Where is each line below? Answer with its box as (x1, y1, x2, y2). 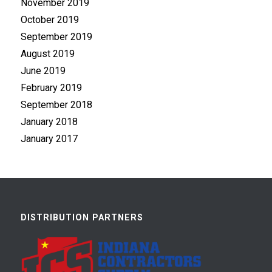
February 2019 (20, 81, 82, 93)
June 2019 (20, 64, 66, 76)
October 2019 (20, 13, 79, 25)
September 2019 (20, 30, 92, 42)
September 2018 (20, 98, 92, 110)
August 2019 (20, 47, 75, 59)
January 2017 (20, 132, 78, 144)
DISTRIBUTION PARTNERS (20, 212, 143, 222)
